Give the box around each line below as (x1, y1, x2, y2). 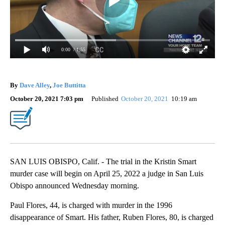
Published (91, 94, 119, 102)
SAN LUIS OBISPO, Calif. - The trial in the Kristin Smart (10, 157, 196, 166)
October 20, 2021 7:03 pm (10, 94, 83, 102)
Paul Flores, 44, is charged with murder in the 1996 (10, 200, 172, 209)
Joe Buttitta (53, 81, 86, 89)
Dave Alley (20, 81, 50, 89)
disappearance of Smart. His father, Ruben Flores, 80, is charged (10, 212, 213, 221)
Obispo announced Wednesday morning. (10, 181, 139, 190)
